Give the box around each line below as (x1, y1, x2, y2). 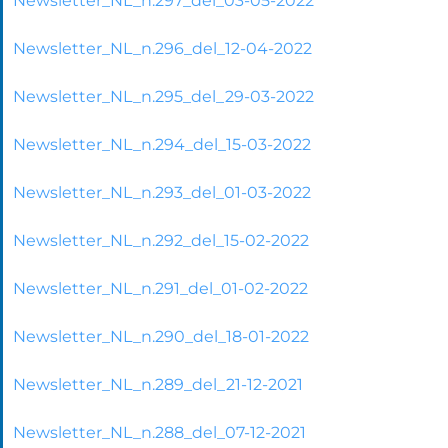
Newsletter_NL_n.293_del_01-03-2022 (13, 182, 311, 202)
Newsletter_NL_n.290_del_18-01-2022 (13, 326, 309, 346)
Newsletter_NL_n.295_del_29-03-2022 (13, 86, 314, 106)
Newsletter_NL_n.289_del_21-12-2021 (13, 374, 303, 394)
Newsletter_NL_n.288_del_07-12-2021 (13, 422, 306, 442)
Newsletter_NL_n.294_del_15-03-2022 (13, 134, 311, 154)
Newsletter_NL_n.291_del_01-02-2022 (13, 278, 308, 298)
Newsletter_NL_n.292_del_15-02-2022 (13, 230, 309, 250)
